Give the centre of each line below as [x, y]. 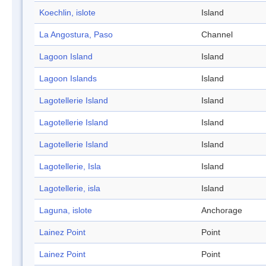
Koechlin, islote [67, 13]
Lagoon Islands [68, 79]
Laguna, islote [66, 210]
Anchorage [222, 210]
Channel [217, 35]
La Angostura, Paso [76, 35]
